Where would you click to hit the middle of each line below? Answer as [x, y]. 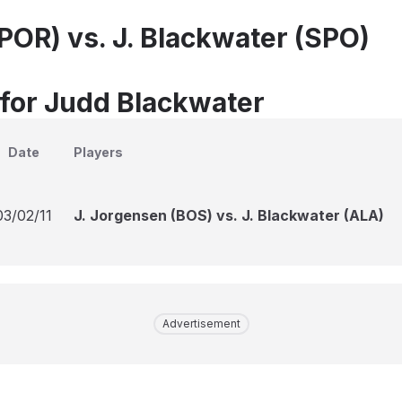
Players [98, 152]
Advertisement [201, 323]
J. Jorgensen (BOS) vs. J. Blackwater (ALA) [229, 215]
